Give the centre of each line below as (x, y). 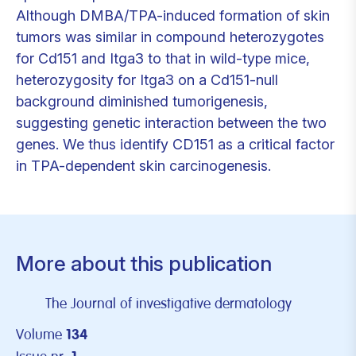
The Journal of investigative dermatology (168, 304)
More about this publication (144, 263)
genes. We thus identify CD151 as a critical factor (175, 144)
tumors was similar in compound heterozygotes (170, 37)
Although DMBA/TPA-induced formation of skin (173, 15)
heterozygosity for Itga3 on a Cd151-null (147, 80)
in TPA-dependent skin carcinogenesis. (143, 166)
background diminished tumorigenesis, (142, 101)
